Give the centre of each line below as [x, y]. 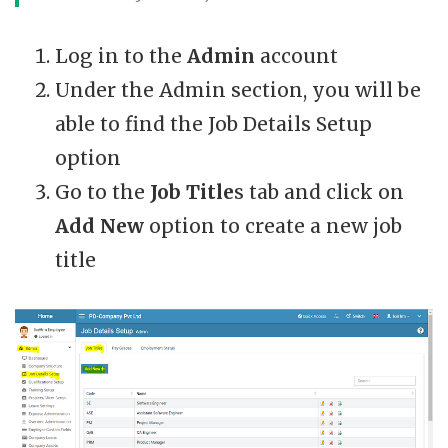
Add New [102, 225]
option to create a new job [275, 225]
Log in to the [121, 55]
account [299, 55]
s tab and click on [319, 191]
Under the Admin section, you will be [238, 89]
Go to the [100, 191]
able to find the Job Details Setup [213, 123]
